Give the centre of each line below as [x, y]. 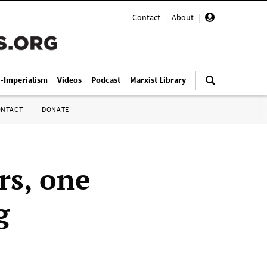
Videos [69, 80]
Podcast [106, 80]
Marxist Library [158, 80]
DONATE [55, 109]
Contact [146, 17]
